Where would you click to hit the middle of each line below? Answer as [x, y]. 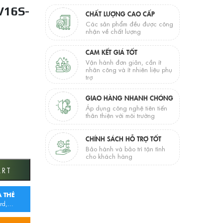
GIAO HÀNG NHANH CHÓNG [129, 98]
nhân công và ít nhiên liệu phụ [129, 69]
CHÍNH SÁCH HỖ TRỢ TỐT [123, 138]
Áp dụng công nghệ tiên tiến [126, 108]
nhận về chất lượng [113, 31]
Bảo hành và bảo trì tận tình [125, 149]
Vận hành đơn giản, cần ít [123, 62]
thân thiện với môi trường [120, 115]
